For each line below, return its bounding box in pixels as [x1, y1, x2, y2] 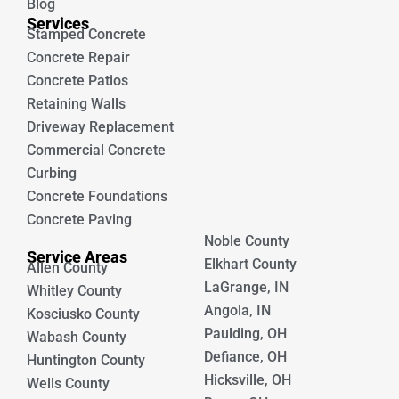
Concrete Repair [27, 49, 130, 66]
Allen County [27, 259, 108, 276]
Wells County [27, 375, 110, 392]
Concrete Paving [27, 211, 132, 228]
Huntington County [27, 352, 145, 369]
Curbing [27, 165, 77, 182]
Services [27, 14, 89, 33]
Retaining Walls [27, 95, 126, 112]
